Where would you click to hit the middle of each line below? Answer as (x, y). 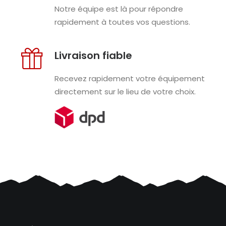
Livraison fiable (93, 55)
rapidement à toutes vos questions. (122, 22)
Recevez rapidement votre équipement (129, 78)
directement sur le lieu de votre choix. (125, 92)
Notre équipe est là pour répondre (119, 9)
